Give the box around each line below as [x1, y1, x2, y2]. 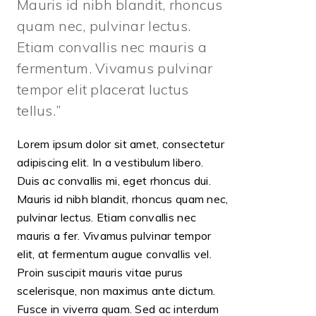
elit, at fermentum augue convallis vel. [17, 246, 212, 261]
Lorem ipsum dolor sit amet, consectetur [17, 136, 224, 151]
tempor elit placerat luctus [17, 80, 189, 98]
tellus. [17, 101, 60, 119]
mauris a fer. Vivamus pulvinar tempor [17, 228, 212, 243]
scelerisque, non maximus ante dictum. [17, 283, 216, 298]
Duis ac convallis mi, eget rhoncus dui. [17, 173, 211, 188]
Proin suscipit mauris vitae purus [17, 265, 183, 279]
